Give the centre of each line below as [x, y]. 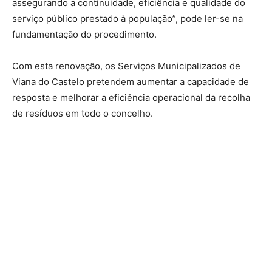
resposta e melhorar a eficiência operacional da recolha [131, 97]
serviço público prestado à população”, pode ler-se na [127, 18]
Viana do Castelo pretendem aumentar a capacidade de [131, 81]
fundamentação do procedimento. [84, 34]
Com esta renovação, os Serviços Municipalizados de [126, 66]
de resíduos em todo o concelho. [83, 113]
